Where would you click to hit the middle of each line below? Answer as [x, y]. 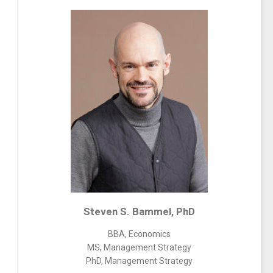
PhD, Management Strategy [139, 261]
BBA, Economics [139, 234]
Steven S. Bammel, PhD [139, 211]
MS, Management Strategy [139, 247]
